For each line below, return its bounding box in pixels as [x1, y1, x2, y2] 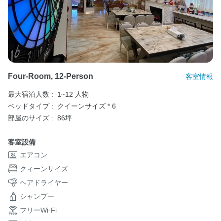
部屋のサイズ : [8, 113, 53, 122]
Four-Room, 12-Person [8, 72, 93, 80]
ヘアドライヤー [20, 178, 68, 186]
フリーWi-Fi [20, 206, 57, 214]
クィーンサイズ [20, 164, 68, 173]
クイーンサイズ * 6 [57, 102, 116, 110]
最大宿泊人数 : [8, 90, 53, 98]
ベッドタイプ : [8, 102, 53, 110]
